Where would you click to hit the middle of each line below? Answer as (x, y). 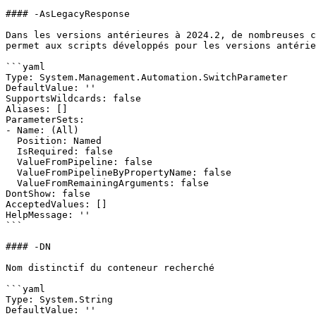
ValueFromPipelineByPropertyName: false (11, 172)
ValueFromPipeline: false (11, 162)
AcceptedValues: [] (56, 204)
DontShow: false (48, 194)
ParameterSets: (45, 120)
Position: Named (11, 141)
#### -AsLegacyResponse (68, 14)
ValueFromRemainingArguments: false (11, 183)
